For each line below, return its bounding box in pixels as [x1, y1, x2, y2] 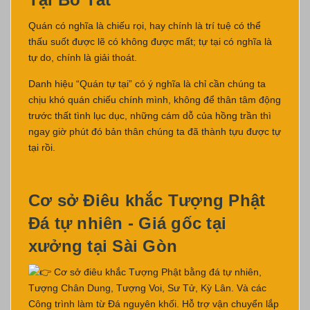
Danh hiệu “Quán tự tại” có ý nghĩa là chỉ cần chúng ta [28, 77, 266, 89]
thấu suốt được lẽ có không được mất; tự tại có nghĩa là [28, 35, 272, 47]
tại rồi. [28, 141, 55, 153]
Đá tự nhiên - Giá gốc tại [28, 213, 227, 232]
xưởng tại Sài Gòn [28, 236, 178, 255]
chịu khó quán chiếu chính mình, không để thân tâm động [28, 93, 281, 105]
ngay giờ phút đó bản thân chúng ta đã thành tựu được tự [28, 125, 281, 137]
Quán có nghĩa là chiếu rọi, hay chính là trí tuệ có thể [28, 19, 261, 31]
